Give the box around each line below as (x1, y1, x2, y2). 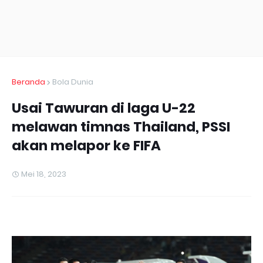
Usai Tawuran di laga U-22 (12, 99, 195, 117)
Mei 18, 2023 (21, 168, 66, 180)
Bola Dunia (52, 76, 93, 87)
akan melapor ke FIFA (12, 136, 161, 155)
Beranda (12, 76, 45, 87)
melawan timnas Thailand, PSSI (12, 117, 230, 136)
